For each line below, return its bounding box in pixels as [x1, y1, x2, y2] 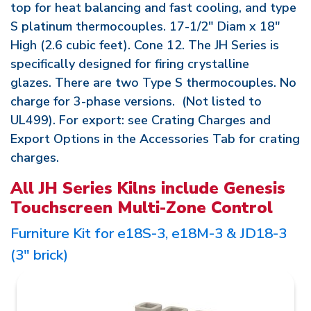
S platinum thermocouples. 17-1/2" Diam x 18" [10, 18, 280, 35]
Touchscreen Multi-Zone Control [10, 196, 273, 219]
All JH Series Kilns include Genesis [10, 177, 285, 199]
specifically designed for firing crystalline [10, 56, 249, 72]
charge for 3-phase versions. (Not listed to [10, 93, 262, 110]
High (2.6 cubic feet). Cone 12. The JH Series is [10, 37, 279, 53]
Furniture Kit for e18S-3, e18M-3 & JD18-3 [10, 224, 287, 243]
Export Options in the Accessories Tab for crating [10, 131, 300, 147]
